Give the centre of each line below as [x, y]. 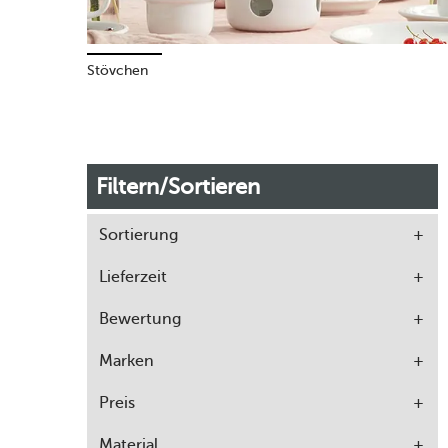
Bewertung [140, 318]
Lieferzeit [133, 276]
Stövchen [117, 70]
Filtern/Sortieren [178, 186]
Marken [126, 360]
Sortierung [138, 234]
